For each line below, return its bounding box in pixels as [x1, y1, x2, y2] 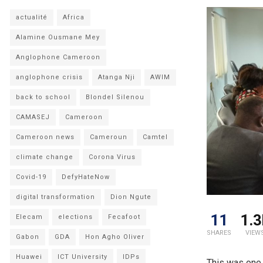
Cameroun [90, 133, 127, 141]
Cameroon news [16, 133, 75, 141]
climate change [16, 153, 73, 161]
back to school [16, 93, 70, 101]
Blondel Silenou [86, 93, 144, 101]
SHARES [207, 228, 231, 237]
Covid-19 [16, 173, 46, 181]
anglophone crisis [16, 73, 83, 81]
